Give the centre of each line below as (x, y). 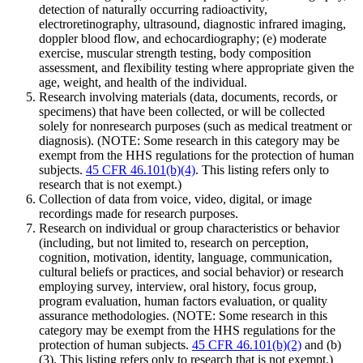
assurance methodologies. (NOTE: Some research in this (183, 316)
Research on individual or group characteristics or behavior (189, 228)
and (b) (321, 345)
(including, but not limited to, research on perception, (174, 243)
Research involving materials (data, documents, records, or (188, 97)
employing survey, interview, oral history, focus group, (178, 287)
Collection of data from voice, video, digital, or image (175, 199)
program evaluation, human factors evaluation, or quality (183, 301)
